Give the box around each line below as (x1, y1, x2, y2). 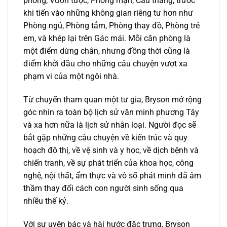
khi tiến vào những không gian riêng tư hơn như (23, 8, 193, 18)
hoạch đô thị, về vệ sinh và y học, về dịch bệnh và (23, 145, 199, 156)
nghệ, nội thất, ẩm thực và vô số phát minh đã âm (23, 171, 201, 181)
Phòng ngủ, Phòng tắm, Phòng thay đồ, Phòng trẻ (23, 21, 200, 31)
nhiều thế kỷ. (23, 196, 68, 206)
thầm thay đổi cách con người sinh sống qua (23, 183, 183, 194)
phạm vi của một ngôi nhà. (23, 71, 119, 82)
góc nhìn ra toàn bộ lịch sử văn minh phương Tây (23, 107, 199, 118)
